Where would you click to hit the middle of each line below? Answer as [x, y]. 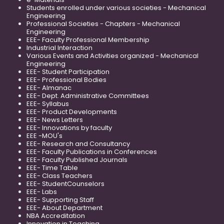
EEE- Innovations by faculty [69, 128]
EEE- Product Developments [72, 112]
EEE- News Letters [55, 120]
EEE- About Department [64, 208]
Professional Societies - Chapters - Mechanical [103, 24]
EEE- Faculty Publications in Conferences [92, 152]
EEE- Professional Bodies [66, 80]
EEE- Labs [42, 192]
